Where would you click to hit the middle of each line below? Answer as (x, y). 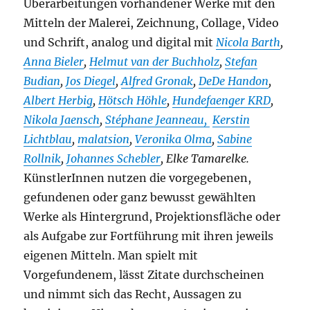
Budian (42, 81)
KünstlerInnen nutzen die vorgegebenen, (138, 178)
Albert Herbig (58, 101)
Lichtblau (48, 139)
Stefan (241, 62)
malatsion (104, 139)
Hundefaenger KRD (222, 101)
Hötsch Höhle (133, 101)
